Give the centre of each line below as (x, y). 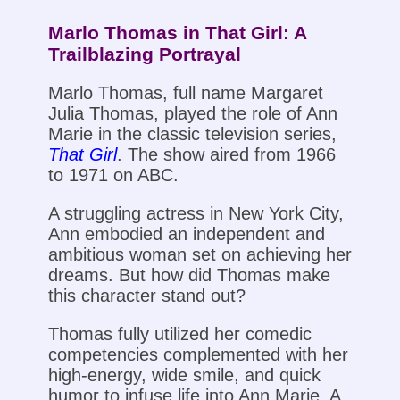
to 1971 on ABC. (113, 175)
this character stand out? (146, 296)
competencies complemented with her (198, 355)
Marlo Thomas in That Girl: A (177, 33)
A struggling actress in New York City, (196, 214)
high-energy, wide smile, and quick (184, 375)
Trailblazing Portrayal (144, 54)
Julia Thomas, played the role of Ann (192, 114)
